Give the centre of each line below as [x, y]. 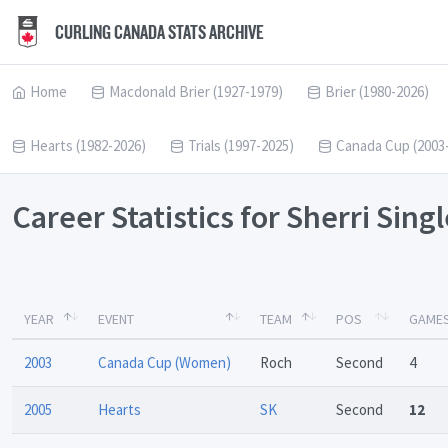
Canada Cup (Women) [164, 363]
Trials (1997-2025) [241, 145]
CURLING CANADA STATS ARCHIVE [158, 32]
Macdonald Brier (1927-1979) [196, 91]
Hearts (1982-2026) [88, 145]
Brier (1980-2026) [377, 91]
